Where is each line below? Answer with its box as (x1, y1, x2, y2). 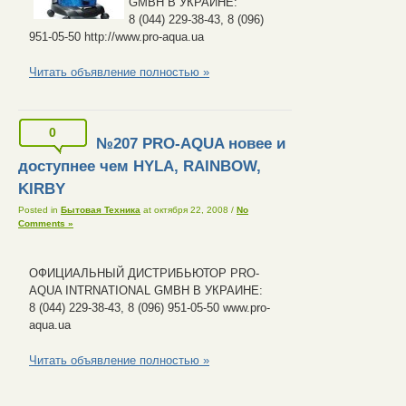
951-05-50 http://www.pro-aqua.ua (29, 30, 204, 44)
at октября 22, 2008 (140, 205, 231, 216)
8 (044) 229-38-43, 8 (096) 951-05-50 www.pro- (29, 300, 270, 314)
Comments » (18, 218, 73, 229)
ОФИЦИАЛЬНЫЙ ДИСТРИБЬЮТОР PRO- (29, 266, 259, 280)
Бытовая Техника (61, 205, 140, 216)
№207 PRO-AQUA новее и (96, 134, 285, 152)
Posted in (18, 205, 61, 216)
